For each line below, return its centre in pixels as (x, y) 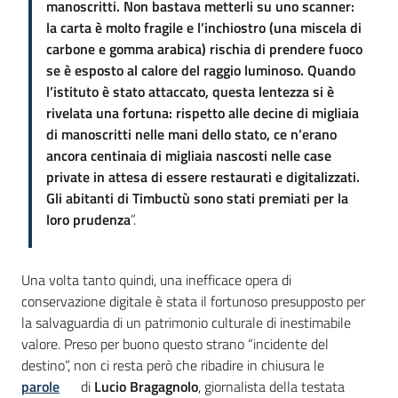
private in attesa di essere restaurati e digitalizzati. (203, 177)
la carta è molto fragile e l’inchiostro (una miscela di (204, 28)
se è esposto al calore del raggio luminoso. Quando (201, 71)
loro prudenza (88, 220)
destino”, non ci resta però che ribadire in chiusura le (173, 366)
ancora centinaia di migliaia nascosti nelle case (189, 156)
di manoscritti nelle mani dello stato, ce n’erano (191, 135)
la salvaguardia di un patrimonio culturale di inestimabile (186, 323)
